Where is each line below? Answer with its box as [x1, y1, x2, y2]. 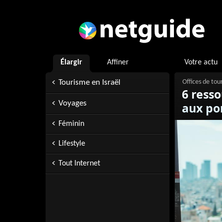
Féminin [58, 120, 84, 128]
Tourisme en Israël [58, 78, 120, 87]
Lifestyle [58, 140, 85, 148]
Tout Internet [58, 160, 100, 167]
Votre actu [184, 58, 218, 66]
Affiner [107, 58, 129, 66]
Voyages [58, 99, 87, 108]
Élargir [60, 58, 82, 66]
